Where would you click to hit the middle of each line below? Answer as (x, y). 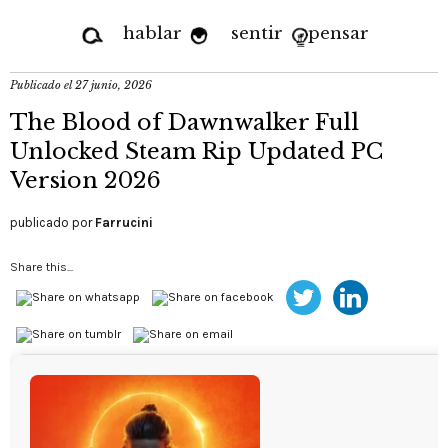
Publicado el (42, 85)
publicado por (52, 222)
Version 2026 (85, 180)
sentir (257, 33)
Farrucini (124, 222)
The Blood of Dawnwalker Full (184, 122)
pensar (338, 33)
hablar (152, 33)
